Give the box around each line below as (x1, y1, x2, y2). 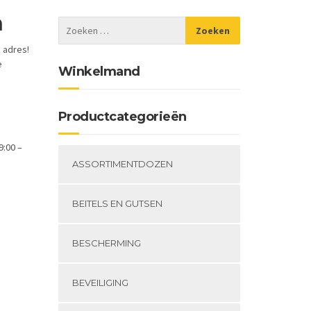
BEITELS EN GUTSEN (72, 198, 162, 209)
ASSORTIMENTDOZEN (72, 158, 173, 169)
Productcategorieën (58, 109, 187, 124)
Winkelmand (58, 64, 140, 79)
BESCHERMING (72, 237, 141, 249)
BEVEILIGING (72, 277, 128, 288)
